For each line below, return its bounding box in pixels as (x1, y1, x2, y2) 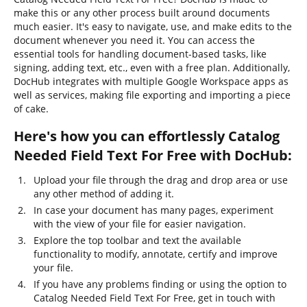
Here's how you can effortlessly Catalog (14, 127, 280, 145)
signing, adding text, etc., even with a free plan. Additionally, (14, 61, 290, 74)
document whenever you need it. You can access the (14, 34, 255, 47)
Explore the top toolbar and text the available (34, 234, 241, 247)
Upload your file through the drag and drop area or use (34, 173, 288, 186)
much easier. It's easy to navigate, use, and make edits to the (14, 20, 292, 33)
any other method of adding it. (34, 187, 174, 200)
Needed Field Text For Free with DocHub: (14, 146, 292, 164)
